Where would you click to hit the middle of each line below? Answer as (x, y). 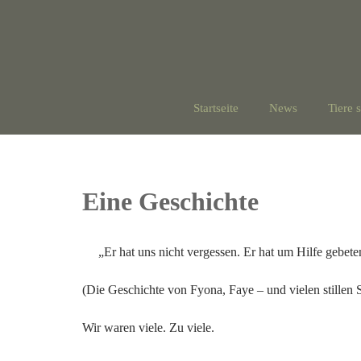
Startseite (216, 108)
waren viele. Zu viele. (159, 328)
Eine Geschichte (170, 201)
